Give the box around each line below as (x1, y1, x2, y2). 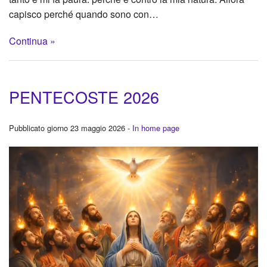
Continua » (9, 33, 55, 48)
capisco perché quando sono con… (9, 7, 159, 21)
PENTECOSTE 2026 (9, 85, 159, 109)
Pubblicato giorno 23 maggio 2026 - (9, 122, 132, 134)
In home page (132, 122, 179, 134)
